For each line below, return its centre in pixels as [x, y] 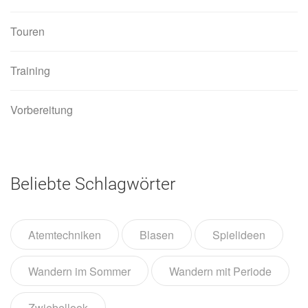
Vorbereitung [42, 110]
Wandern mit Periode [220, 272]
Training [30, 71]
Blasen [157, 235]
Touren [27, 32]
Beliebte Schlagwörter [93, 184]
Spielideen [239, 235]
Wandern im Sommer [79, 272]
